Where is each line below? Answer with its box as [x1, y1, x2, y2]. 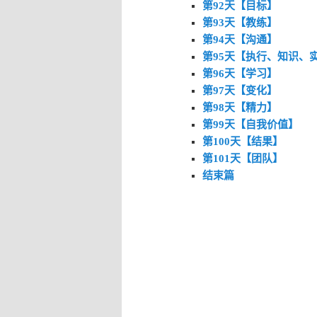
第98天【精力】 [202, 101, 277, 113]
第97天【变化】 [202, 84, 277, 96]
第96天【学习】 [202, 67, 277, 79]
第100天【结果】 [202, 135, 283, 147]
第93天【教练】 [202, 16, 277, 28]
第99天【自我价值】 [202, 118, 299, 130]
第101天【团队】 [202, 152, 283, 164]
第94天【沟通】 [202, 33, 277, 45]
